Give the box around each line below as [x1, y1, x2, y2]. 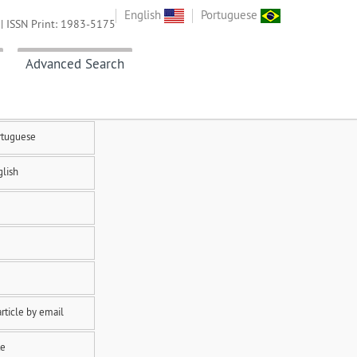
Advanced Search [25, 55, 124, 73]
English [124, 7, 164, 22]
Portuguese [201, 7, 261, 22]
